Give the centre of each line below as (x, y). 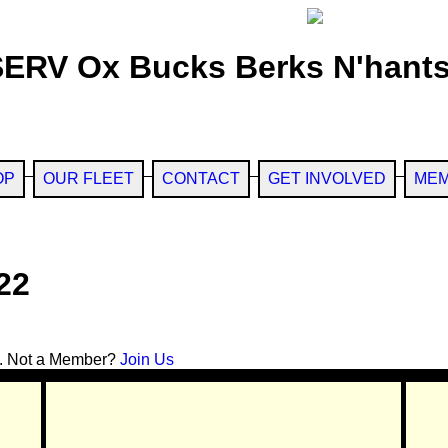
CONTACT (200, 178)
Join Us (147, 359)
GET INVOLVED (326, 178)
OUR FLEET (88, 178)
